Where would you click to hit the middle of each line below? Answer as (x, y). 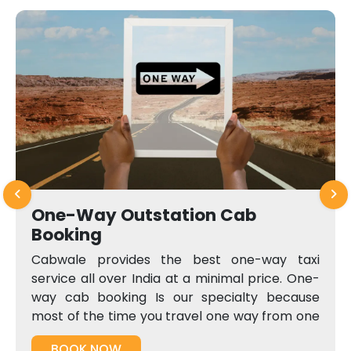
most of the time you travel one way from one (175, 317)
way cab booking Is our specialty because (175, 298)
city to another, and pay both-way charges (175, 335)
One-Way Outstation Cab (144, 215)
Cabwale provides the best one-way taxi (175, 260)
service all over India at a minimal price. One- (175, 279)
